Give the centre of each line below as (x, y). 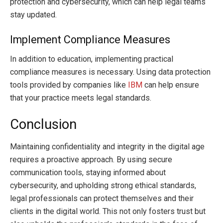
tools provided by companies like (69, 85)
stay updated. (33, 15)
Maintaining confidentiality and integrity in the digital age (107, 147)
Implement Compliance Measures (90, 40)
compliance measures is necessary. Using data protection (110, 72)
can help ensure (171, 85)
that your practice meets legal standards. (81, 98)
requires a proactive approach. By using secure (91, 160)
